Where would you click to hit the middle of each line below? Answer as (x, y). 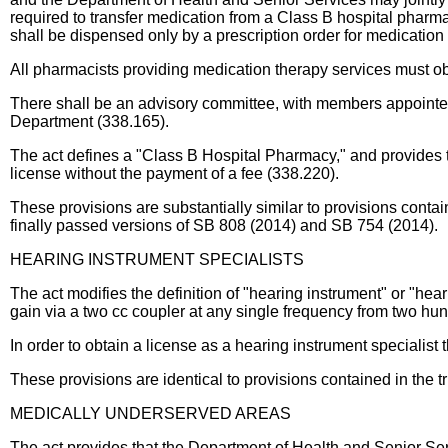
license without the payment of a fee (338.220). (174, 173)
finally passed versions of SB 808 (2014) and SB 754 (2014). (224, 225)
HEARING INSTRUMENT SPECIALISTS (157, 259)
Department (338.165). (89, 121)
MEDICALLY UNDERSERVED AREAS (150, 413)
